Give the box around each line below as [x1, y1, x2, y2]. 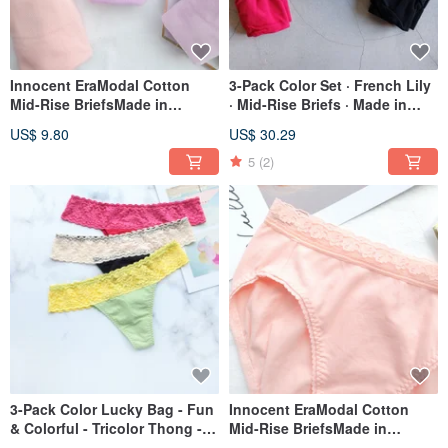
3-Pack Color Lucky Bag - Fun [10, 399, 214, 420]
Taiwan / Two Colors [10, 113, 147, 134]
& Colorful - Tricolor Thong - [10, 418, 202, 439]
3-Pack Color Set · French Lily [229, 75, 431, 96]
